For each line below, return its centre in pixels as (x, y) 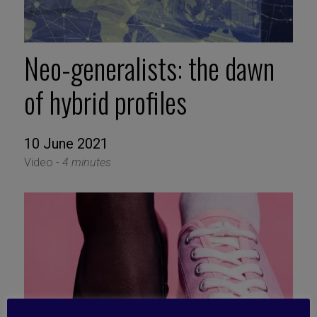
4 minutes (86, 163)
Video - (43, 163)
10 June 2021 (66, 144)
